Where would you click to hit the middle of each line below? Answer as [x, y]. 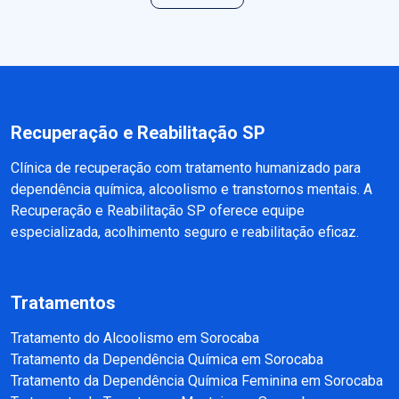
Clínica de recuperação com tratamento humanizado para [186, 168]
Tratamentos [63, 303]
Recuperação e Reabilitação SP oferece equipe [158, 211]
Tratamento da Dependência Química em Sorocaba [167, 360]
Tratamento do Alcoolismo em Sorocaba [135, 338]
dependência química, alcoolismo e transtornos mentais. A [191, 190]
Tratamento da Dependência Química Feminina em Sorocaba [197, 381]
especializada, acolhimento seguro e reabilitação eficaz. [185, 232]
